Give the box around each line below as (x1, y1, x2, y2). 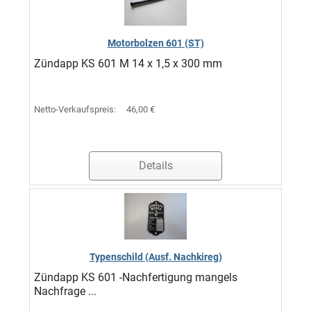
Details (138, 159, 173, 172)
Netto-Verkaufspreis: (34, 104, 118, 115)
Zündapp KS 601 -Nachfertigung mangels (34, 271, 237, 284)
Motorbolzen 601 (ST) (107, 37, 204, 49)
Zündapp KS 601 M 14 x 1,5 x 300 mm (34, 57, 222, 70)
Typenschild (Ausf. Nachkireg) (89, 251, 222, 262)
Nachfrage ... (34, 285, 96, 298)
